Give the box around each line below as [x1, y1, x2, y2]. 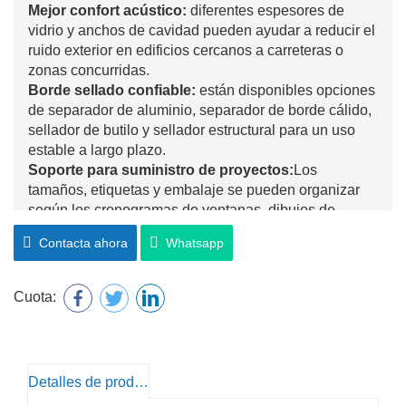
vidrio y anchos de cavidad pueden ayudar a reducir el [28, 22, 375, 38]
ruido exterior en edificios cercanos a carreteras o [28, 42, 343, 58]
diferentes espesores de [187, 2, 344, 18]
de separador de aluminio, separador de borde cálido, [28, 101, 372, 118]
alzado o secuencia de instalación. [28, 221, 250, 237]
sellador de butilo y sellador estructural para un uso [28, 121, 355, 138]
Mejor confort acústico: [28, 2, 187, 18]
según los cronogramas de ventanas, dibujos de [28, 201, 335, 217]
